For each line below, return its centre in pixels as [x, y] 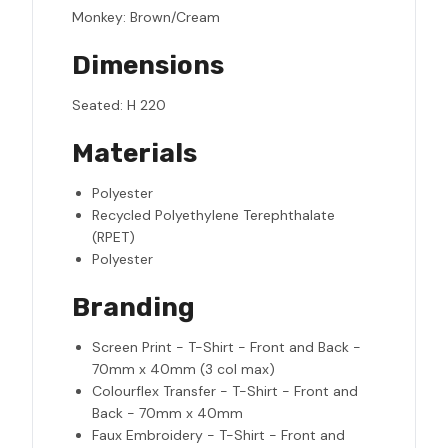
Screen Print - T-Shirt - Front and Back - [226, 347]
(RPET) [113, 237]
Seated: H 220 [119, 105]
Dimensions [148, 66]
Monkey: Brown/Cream [146, 17]
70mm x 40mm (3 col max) [183, 369]
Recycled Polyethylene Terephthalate [213, 215]
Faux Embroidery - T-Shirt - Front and [218, 435]
